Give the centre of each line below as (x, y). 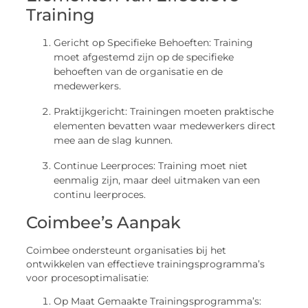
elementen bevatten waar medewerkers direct (165, 125)
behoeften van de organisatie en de (139, 71)
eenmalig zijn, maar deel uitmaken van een (157, 180)
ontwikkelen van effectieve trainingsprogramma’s (146, 264)
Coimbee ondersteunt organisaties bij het (126, 250)
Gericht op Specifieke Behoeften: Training (154, 42)
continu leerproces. (100, 194)
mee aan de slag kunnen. (113, 140)
